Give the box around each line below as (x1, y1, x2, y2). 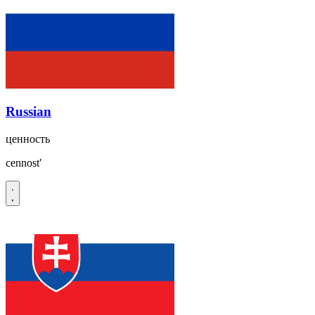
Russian (6, 104, 51, 120)
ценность (6, 133, 50, 146)
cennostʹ (6, 157, 42, 169)
